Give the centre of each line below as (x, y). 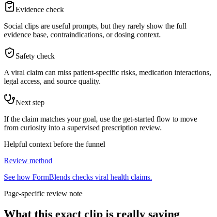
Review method (28, 161)
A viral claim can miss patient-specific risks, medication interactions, (108, 73)
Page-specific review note (43, 194)
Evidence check (40, 10)
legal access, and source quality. (52, 81)
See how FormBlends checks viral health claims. (78, 177)
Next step (30, 103)
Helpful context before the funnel (54, 144)
